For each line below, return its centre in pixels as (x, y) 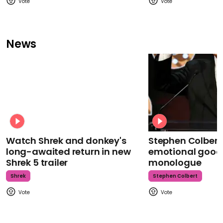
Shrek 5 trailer (37, 162)
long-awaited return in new (68, 151)
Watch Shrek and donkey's (66, 140)
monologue (175, 162)
